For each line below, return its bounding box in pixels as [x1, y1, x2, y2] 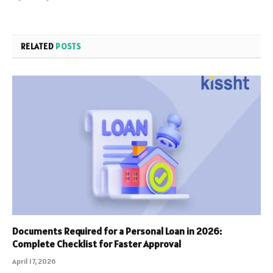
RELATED [21, 40, 56, 52]
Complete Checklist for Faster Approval [12, 238, 181, 250]
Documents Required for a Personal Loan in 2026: [12, 225, 222, 238]
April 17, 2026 [12, 257, 56, 266]
